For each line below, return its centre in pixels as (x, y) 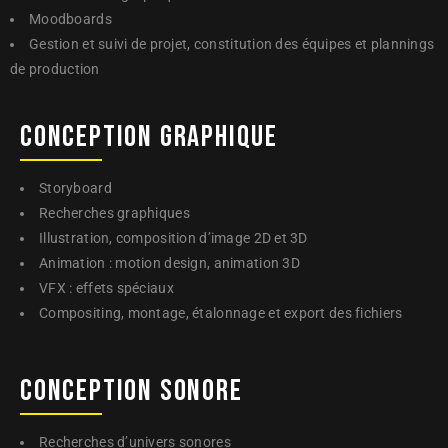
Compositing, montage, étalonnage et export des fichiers (221, 313)
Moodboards (70, 19)
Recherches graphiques (114, 213)
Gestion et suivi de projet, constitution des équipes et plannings (232, 44)
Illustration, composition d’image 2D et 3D (173, 238)
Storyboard (75, 188)
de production (55, 69)
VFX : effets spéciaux (106, 288)
